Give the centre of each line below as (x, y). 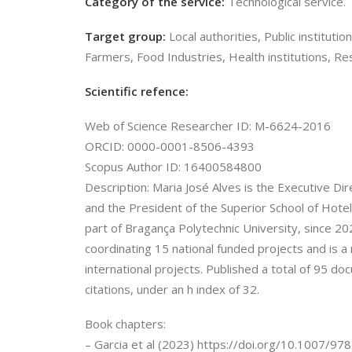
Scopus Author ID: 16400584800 (173, 167)
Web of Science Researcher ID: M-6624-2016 (208, 126)
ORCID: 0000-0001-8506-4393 (170, 146)
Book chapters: (125, 324)
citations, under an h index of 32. (172, 289)
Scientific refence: (138, 91)
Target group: (127, 36)
